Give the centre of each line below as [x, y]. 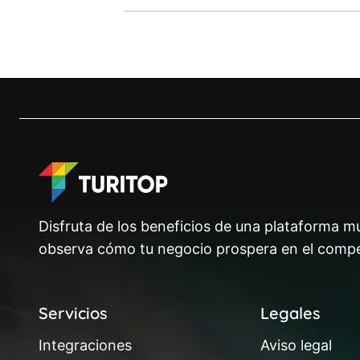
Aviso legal [296, 346]
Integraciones [85, 346]
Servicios [73, 313]
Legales [290, 313]
